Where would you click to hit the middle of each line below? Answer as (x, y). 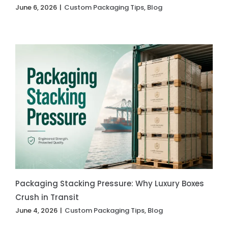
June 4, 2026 (36, 210)
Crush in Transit (47, 197)
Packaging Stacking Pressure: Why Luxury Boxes (109, 183)
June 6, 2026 (36, 8)
